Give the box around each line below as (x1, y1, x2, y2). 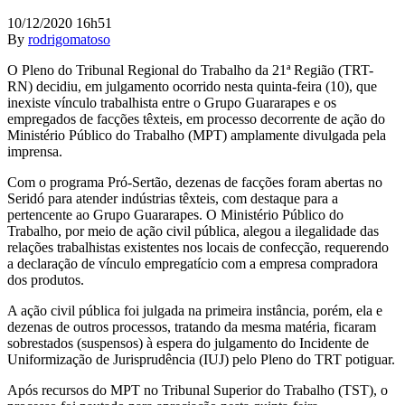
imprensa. (7, 143, 62, 159)
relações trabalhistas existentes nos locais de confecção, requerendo (7, 239, 389, 255)
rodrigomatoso (28, 31, 110, 47)
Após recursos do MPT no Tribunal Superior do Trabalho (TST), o (7, 381, 388, 398)
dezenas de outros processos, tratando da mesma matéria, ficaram (7, 318, 376, 334)
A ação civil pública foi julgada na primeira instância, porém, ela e (7, 302, 382, 318)
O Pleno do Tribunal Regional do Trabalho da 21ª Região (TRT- (7, 61, 373, 78)
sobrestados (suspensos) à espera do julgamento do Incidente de (7, 334, 369, 351)
